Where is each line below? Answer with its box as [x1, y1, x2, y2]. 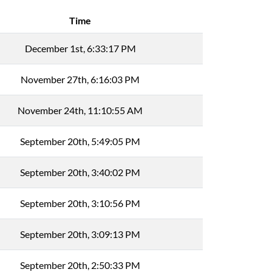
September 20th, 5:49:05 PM [20, 135, 140, 147]
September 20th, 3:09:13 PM [20, 228, 140, 240]
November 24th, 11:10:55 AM [18, 104, 143, 116]
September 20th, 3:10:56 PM [20, 197, 140, 209]
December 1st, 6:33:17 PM [24, 42, 136, 54]
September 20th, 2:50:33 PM [20, 259, 140, 271]
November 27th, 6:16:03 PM [21, 73, 140, 85]
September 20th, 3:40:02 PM [20, 166, 140, 178]
